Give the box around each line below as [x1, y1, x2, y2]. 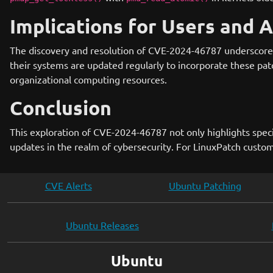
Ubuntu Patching [168, 179, 241, 191]
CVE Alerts [44, 179, 92, 191]
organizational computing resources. [10, 73, 167, 85]
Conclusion [10, 96, 112, 120]
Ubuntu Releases [66, 219, 139, 231]
